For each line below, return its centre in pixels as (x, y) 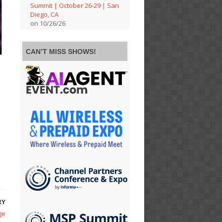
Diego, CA (45, 15)
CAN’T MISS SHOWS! (61, 52)
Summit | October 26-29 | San (75, 6)
